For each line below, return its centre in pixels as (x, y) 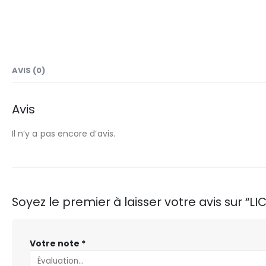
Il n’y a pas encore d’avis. (64, 133)
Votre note (56, 243)
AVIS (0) (28, 70)
